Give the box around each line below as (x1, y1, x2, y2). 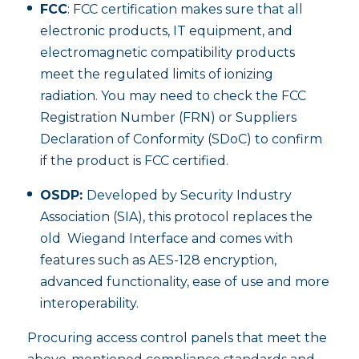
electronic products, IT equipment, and (39, 22, 292, 38)
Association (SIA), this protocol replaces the (39, 208, 313, 224)
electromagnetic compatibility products (39, 44, 295, 60)
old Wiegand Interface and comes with (39, 230, 292, 246)
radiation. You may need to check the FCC (39, 87, 306, 103)
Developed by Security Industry (86, 187, 292, 203)
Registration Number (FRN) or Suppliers (39, 109, 296, 125)
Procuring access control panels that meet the (26, 329, 327, 345)
